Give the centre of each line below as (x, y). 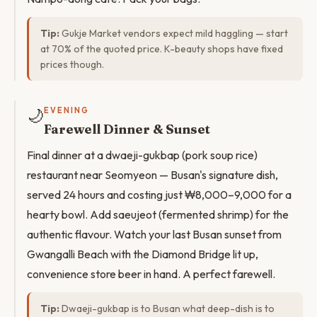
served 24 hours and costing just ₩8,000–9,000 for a (159, 195)
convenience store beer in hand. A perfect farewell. (151, 274)
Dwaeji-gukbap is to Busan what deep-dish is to (167, 309)
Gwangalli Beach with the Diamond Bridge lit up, (143, 254)
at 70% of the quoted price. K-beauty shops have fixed (162, 49)
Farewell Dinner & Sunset (127, 129)
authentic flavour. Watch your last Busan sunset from (154, 234)
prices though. (72, 64)
